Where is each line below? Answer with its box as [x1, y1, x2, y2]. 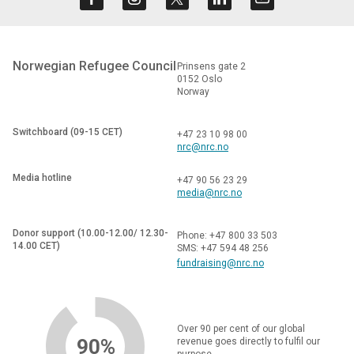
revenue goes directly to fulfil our [177, 336, 320, 348]
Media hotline [13, 172, 72, 184]
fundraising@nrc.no [177, 258, 264, 269]
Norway [177, 86, 209, 98]
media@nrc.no [177, 187, 242, 199]
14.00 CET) [13, 240, 60, 252]
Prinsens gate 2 [177, 61, 246, 73]
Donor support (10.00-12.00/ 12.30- [13, 228, 168, 239]
